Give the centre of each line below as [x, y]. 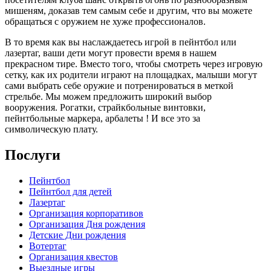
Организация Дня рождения [87, 224]
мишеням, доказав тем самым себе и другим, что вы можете [129, 10]
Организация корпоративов [86, 213]
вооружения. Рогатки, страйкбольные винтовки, [105, 107]
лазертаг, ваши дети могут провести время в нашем [111, 53]
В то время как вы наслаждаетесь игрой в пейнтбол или [121, 42]
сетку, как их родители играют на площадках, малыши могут [131, 74]
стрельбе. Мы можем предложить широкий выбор [108, 96]
